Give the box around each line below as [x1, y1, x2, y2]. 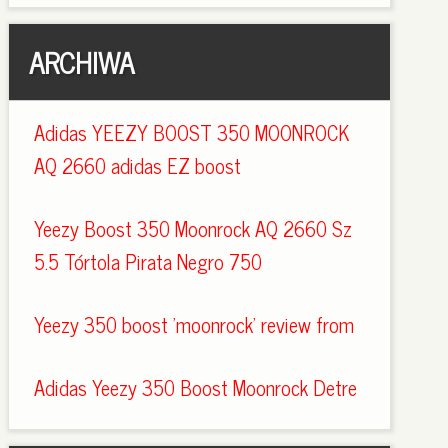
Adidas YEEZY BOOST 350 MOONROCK [33, 116, 349, 149]
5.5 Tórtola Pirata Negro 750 [33, 245, 262, 278]
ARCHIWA [28, 39, 134, 85]
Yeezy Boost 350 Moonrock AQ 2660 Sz [33, 212, 352, 245]
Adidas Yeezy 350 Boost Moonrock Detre [33, 371, 357, 404]
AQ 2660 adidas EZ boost [33, 149, 241, 182]
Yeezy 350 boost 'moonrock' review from [33, 308, 354, 341]
